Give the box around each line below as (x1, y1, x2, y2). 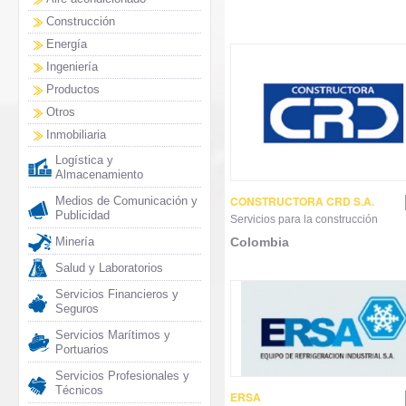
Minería (55, 235, 94, 248)
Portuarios (55, 343, 109, 356)
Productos (46, 82, 100, 96)
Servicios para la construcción (229, 213, 378, 227)
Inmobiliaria (46, 128, 106, 141)
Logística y (55, 153, 113, 167)
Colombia (229, 235, 289, 250)
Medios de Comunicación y (55, 194, 198, 208)
